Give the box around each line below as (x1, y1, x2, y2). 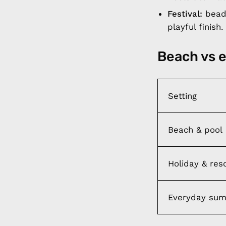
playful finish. (167, 21, 223, 32)
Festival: (167, 8, 202, 19)
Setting (168, 90, 197, 101)
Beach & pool (168, 124, 222, 135)
